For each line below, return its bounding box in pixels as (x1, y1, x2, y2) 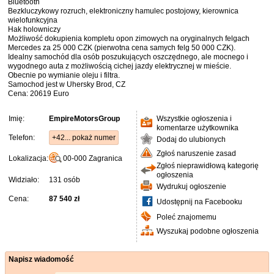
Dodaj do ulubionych (157, 135, 226, 144)
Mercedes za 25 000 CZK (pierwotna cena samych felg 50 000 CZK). (8, 43, 235, 52)
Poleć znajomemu (157, 212, 217, 221)
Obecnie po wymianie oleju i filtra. (8, 70, 120, 80)
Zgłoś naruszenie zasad (157, 149, 236, 158)
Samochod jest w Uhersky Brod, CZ (8, 80, 125, 89)
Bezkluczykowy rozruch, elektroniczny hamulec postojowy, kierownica (8, 6, 239, 15)
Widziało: (9, 175, 39, 184)
